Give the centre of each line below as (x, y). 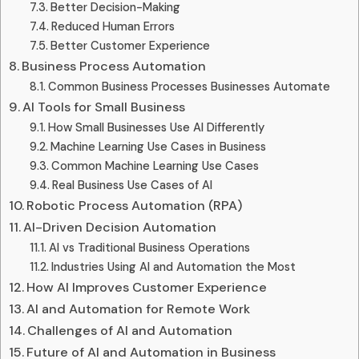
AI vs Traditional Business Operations (149, 247)
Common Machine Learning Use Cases (155, 165)
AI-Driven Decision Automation (120, 227)
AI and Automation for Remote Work (139, 309)
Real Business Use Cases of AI (132, 185)
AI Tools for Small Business (104, 107)
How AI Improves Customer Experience (147, 287)
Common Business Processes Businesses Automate (189, 86)
